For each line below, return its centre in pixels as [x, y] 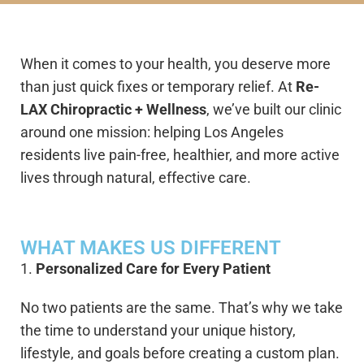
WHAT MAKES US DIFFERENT [151, 248]
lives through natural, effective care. [136, 178]
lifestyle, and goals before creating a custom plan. [180, 353]
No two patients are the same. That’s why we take [182, 308]
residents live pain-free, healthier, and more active [180, 155]
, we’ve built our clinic [274, 109]
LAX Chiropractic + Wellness [113, 109]
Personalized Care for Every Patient [153, 269]
